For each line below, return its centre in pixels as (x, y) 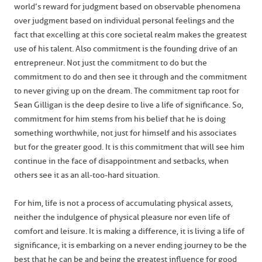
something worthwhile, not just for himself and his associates (125, 133)
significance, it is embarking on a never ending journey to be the (130, 245)
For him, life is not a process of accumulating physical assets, (123, 203)
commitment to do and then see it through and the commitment (130, 77)
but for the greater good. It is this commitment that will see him (129, 147)
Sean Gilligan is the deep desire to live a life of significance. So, (129, 105)
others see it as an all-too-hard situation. (87, 175)
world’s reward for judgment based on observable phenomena (127, 7)
